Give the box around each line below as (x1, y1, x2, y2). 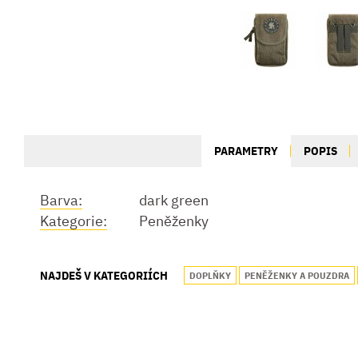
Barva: (40, 191, 82, 209)
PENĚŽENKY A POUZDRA (245, 269, 349, 281)
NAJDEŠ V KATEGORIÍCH (40, 268, 168, 283)
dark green (139, 191, 209, 209)
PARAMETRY (214, 143, 279, 158)
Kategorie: (40, 212, 107, 230)
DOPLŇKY (189, 269, 231, 281)
